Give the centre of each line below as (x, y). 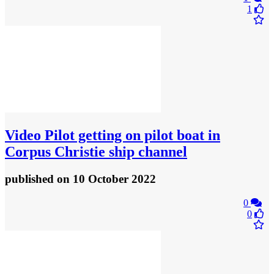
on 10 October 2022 (106, 179)
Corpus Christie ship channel (96, 151)
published (31, 179)
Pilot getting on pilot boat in (131, 135)
